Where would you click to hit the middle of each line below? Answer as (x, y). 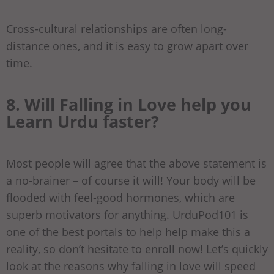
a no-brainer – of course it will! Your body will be (131, 180)
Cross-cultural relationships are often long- (117, 28)
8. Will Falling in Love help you (129, 104)
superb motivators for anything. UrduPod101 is (127, 214)
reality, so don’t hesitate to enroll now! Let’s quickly (137, 249)
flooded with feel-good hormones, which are (120, 197)
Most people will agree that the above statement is (136, 163)
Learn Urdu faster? (83, 121)
